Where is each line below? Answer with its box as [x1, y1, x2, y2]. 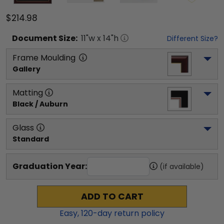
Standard [12, 133, 49, 144]
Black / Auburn [12, 98, 68, 109]
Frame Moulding [12, 51, 75, 63]
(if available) [159, 161, 204, 171]
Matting [12, 86, 43, 98]
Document [12, 32, 57, 44]
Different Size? [167, 33, 218, 43]
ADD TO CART [80, 190, 143, 202]
